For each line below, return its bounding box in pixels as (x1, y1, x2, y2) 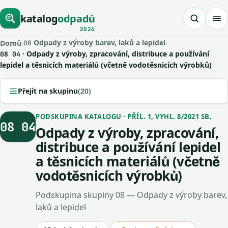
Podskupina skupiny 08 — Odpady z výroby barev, (36, 189, 227, 201)
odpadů (58, 11, 95, 25)
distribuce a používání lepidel (36, 138, 221, 156)
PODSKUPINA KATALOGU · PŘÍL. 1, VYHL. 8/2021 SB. (36, 112, 212, 121)
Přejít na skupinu (18, 86, 78, 96)
